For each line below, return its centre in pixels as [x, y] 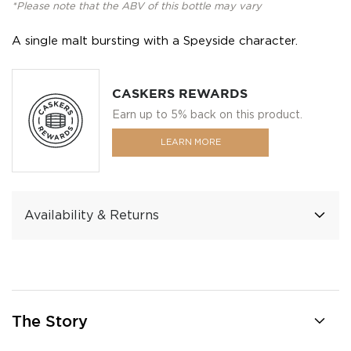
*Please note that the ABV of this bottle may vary [137, 6]
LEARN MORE [190, 142]
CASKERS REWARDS [180, 94]
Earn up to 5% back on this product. [207, 114]
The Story [50, 321]
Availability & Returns [92, 215]
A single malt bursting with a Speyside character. [155, 41]
